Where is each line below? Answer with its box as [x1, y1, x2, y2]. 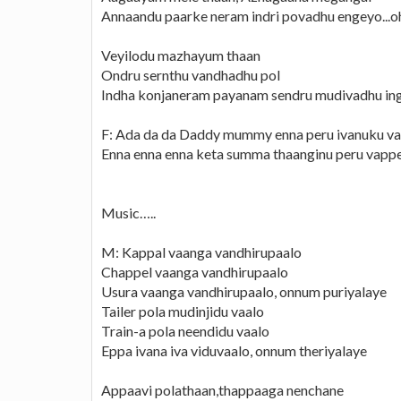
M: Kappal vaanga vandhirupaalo [101, 243, 302, 260]
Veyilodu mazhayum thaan [101, 46, 260, 64]
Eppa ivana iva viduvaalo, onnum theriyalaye [101, 341, 367, 359]
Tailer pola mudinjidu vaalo [101, 302, 264, 320]
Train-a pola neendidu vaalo [101, 321, 269, 339]
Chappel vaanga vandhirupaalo [101, 262, 288, 280]
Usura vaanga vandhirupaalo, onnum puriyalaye [101, 282, 387, 300]
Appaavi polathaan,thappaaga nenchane [101, 380, 344, 398]
